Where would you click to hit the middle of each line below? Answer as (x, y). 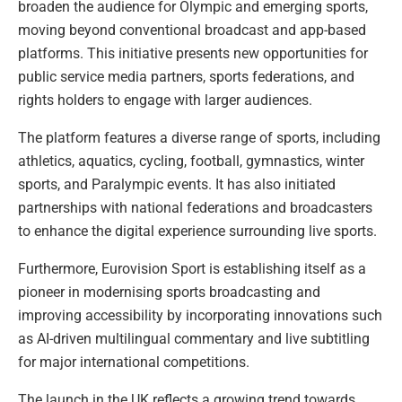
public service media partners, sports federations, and (186, 76)
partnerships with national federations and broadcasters (195, 207)
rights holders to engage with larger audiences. (165, 100)
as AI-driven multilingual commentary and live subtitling (194, 338)
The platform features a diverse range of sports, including (199, 137)
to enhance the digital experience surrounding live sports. (197, 231)
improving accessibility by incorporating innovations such (200, 315)
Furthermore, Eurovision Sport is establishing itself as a (192, 268)
